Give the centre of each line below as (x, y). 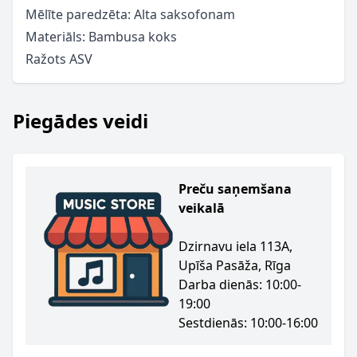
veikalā (202, 208)
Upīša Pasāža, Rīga (235, 265)
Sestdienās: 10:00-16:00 (248, 323)
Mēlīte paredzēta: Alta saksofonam (130, 14)
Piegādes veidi (80, 121)
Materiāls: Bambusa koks (101, 37)
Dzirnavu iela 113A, (235, 246)
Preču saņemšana (235, 189)
